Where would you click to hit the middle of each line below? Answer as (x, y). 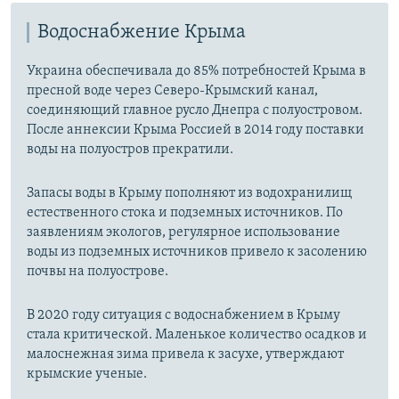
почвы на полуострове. (98, 272)
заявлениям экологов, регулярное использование (183, 233)
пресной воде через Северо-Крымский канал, (172, 91)
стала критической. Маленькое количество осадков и (197, 335)
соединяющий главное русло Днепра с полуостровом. (195, 111)
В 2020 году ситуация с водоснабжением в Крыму (183, 316)
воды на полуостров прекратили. (130, 150)
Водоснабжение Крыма (142, 33)
